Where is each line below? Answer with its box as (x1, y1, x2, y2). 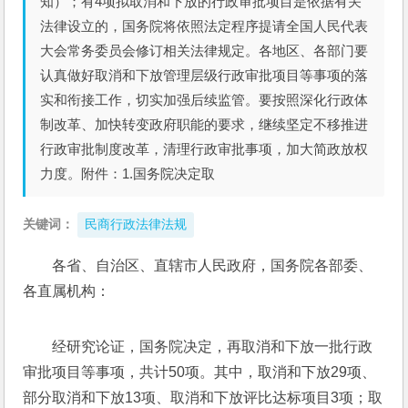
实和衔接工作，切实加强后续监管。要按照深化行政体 (40, 92, 369, 107)
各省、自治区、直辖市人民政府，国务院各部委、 (52, 258, 373, 273)
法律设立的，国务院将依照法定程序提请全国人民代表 (40, 18, 369, 34)
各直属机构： (23, 283, 111, 299)
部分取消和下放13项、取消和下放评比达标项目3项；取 (23, 390, 383, 405)
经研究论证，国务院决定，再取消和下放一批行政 (52, 339, 373, 354)
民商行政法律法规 (85, 218, 188, 231)
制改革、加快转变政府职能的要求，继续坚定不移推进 (40, 117, 369, 132)
